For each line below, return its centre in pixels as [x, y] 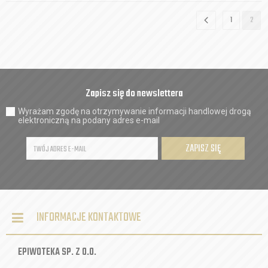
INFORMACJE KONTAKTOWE [89, 217]
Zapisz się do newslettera [134, 94]
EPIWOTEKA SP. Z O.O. [57, 252]
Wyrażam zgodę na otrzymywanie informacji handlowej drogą [135, 111]
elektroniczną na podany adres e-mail [89, 120]
